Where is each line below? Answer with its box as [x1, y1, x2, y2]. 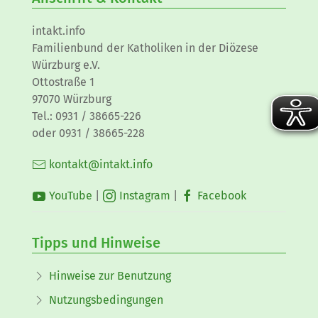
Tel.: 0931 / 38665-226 [32, 109, 141, 123]
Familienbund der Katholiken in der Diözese [32, 40, 258, 55]
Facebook [194, 188, 246, 202]
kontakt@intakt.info [46, 157, 153, 171]
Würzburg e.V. [32, 57, 100, 72]
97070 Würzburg [32, 92, 111, 106]
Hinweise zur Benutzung [49, 268, 171, 283]
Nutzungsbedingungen [49, 292, 163, 307]
